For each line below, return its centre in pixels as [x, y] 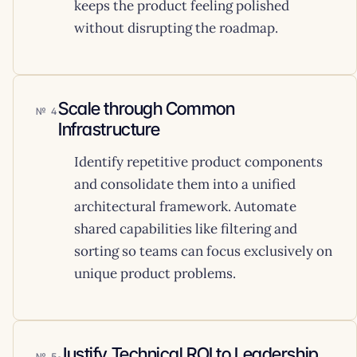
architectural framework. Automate [185, 206]
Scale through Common [147, 108]
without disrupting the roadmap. [176, 28]
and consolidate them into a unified [185, 184]
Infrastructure [109, 129]
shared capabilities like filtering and [186, 229]
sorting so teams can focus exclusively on [203, 251]
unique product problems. [155, 273]
